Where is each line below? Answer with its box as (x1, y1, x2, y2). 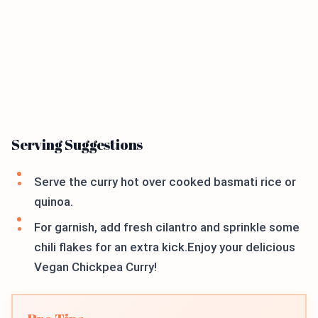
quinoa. (34, 194, 73, 209)
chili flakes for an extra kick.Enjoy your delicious (34, 240, 295, 255)
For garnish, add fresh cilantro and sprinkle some (34, 220, 300, 235)
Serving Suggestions (11, 135, 143, 155)
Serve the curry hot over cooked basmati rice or (34, 175, 296, 190)
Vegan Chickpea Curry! (34, 260, 157, 275)
